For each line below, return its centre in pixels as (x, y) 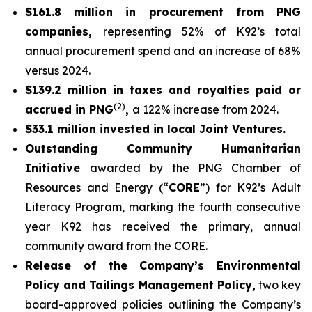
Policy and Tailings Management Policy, (140, 285)
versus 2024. (58, 70)
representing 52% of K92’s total (202, 31)
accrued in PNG (69, 109)
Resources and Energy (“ (97, 187)
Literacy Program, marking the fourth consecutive (163, 207)
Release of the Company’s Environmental (163, 265)
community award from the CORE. (116, 246)
